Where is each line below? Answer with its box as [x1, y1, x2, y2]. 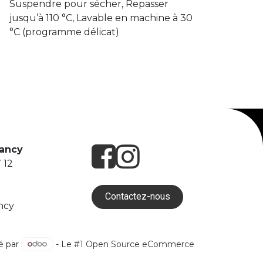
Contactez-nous [104, 191, 170, 203]
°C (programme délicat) [9, 26, 119, 38]
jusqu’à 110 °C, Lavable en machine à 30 [9, 12, 193, 23]
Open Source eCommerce [86, 238, 194, 249]
